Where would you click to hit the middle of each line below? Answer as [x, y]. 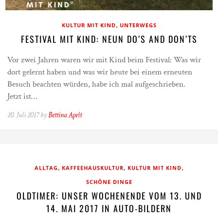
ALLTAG [46, 168]
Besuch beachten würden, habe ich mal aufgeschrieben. [101, 84]
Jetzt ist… [22, 97]
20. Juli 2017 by [28, 115]
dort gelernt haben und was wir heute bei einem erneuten [100, 72]
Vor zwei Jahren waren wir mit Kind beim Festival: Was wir [104, 60]
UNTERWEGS [138, 25]
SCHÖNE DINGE [109, 182]
